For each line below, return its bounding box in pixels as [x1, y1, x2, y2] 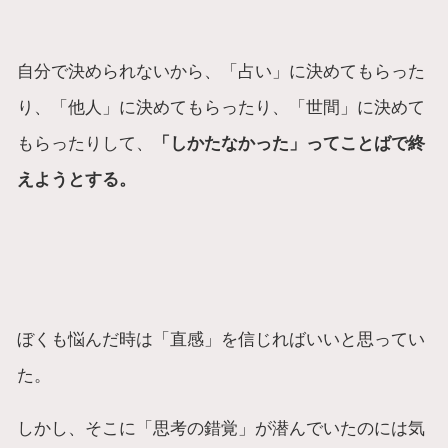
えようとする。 [17, 169, 137, 190]
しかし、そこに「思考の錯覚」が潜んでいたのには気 [17, 418, 426, 439]
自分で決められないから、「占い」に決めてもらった [17, 61, 426, 82]
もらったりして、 [17, 133, 154, 154]
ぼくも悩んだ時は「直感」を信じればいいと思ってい [17, 328, 426, 349]
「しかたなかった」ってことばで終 [153, 133, 426, 154]
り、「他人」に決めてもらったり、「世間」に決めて [17, 97, 426, 118]
